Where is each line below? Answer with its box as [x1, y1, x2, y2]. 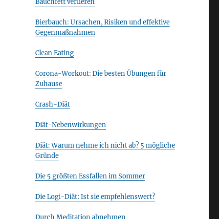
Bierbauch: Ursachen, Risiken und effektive [35, 18, 170, 26]
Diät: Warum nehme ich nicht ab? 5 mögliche [35, 141, 175, 150]
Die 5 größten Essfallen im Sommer [35, 172, 145, 180]
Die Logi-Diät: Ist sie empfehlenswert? [35, 193, 155, 201]
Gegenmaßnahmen [35, 28, 95, 37]
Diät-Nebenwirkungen [35, 121, 106, 129]
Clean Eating [35, 49, 74, 57]
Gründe [35, 152, 59, 160]
